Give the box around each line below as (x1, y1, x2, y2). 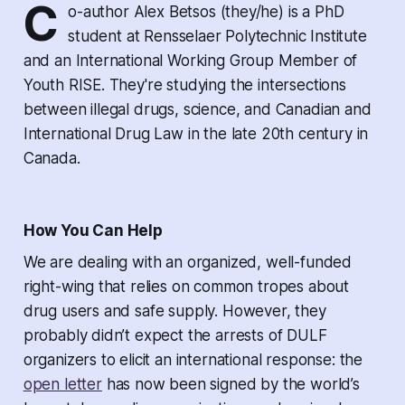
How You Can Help (23, 221, 163, 240)
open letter (23, 375, 102, 394)
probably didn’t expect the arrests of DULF (23, 326, 327, 345)
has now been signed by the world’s (101, 375, 360, 394)
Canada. (23, 149, 80, 168)
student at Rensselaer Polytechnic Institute (68, 27, 367, 46)
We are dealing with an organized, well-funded (23, 253, 353, 272)
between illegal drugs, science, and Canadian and (23, 100, 372, 119)
